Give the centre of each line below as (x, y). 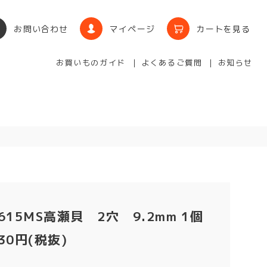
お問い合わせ (41, 29)
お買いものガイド (91, 63)
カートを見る (223, 29)
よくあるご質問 (172, 63)
